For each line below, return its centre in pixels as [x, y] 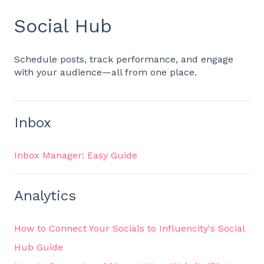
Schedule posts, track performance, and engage [124, 60]
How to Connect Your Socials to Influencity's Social [129, 229]
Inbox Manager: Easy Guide [76, 156]
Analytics [45, 195]
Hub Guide [39, 247]
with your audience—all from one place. [105, 72]
